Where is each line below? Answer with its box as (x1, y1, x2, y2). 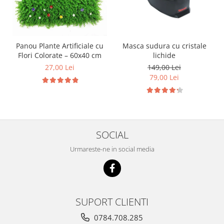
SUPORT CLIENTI (75, 194, 148, 208)
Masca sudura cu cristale (122, 41, 206, 50)
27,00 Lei (45, 62, 74, 72)
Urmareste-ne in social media (69, 144, 154, 153)
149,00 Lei (147, 62, 181, 72)
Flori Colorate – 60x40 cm (18, 50, 101, 60)
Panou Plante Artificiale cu (16, 41, 103, 50)
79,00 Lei (149, 72, 179, 82)
